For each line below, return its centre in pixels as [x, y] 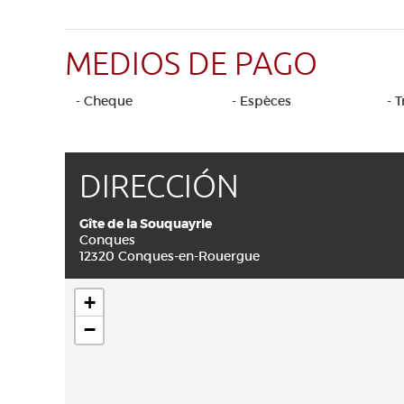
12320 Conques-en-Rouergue [170, 256]
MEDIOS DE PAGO [191, 64]
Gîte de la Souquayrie [146, 224]
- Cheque [104, 101]
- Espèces [261, 101]
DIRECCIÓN [159, 187]
